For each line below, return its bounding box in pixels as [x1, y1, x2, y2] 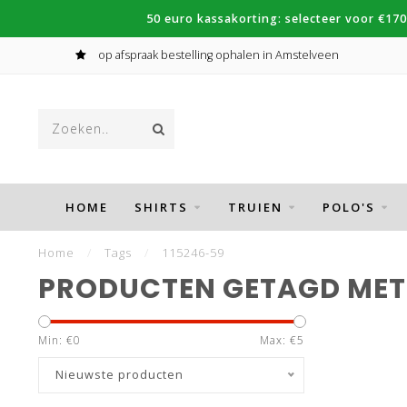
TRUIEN [227, 199, 283, 215]
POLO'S [322, 199, 375, 215]
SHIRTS [134, 199, 188, 215]
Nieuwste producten [55, 367, 184, 382]
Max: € [259, 333, 297, 348]
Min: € [38, 333, 74, 348]
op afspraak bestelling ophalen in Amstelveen [94, 47, 339, 63]
